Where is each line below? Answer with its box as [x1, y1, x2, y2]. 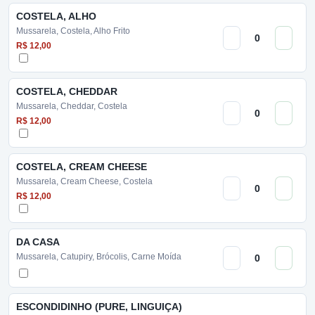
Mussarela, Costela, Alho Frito [16, 26, 130, 36]
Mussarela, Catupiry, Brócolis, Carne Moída [16, 252, 181, 262]
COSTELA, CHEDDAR [16, 86, 117, 97]
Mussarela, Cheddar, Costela [16, 101, 127, 111]
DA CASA [16, 236, 60, 247]
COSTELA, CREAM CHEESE [16, 161, 147, 172]
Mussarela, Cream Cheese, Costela [16, 176, 153, 186]
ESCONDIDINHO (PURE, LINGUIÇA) [16, 301, 182, 312]
